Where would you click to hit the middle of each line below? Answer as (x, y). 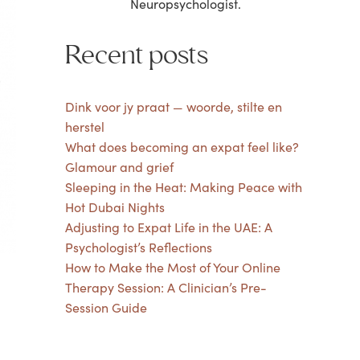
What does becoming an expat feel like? (182, 146)
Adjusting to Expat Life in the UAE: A (168, 227)
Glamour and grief (119, 166)
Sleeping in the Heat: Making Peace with (183, 186)
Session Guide (106, 307)
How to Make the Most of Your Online (172, 267)
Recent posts (136, 55)
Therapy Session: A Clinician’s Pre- (166, 287)
